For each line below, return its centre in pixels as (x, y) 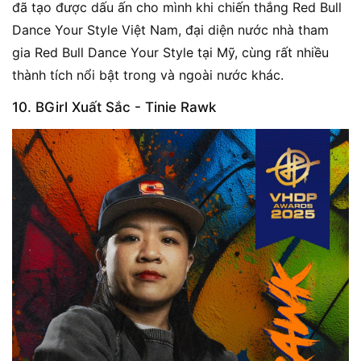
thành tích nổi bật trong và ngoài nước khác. (148, 75)
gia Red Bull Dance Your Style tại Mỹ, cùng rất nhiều (170, 52)
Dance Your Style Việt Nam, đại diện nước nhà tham (170, 29)
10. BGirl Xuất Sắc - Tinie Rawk (114, 107)
